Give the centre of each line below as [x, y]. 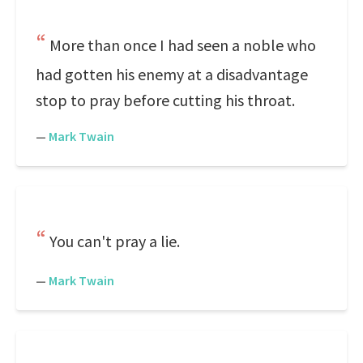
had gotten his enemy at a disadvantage [172, 74]
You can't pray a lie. [115, 241]
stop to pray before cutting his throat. [165, 100]
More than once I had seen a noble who [183, 45]
